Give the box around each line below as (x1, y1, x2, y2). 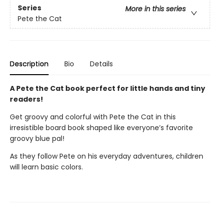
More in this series (125, 4, 186, 14)
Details (90, 59, 113, 69)
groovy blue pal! (10, 134, 64, 143)
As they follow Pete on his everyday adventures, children (10, 151, 203, 161)
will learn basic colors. (10, 162, 83, 172)
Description (10, 59, 49, 69)
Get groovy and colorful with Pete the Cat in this (10, 112, 176, 122)
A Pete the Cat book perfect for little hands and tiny (10, 83, 205, 93)
